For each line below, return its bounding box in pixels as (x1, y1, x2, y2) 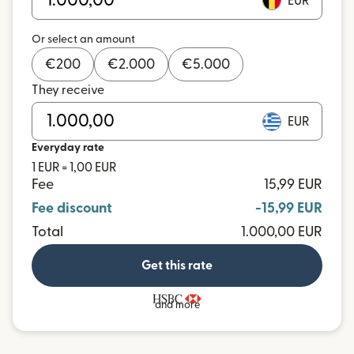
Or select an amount (32, 34, 135, 45)
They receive (32, 84, 104, 96)
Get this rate (141, 259, 213, 272)
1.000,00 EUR (241, 225, 322, 239)
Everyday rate (32, 142, 104, 153)
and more (154, 299, 200, 310)
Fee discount (32, 201, 112, 215)
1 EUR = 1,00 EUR (32, 161, 116, 174)
